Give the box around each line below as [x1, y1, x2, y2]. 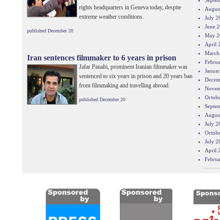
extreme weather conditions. [79, 14, 144, 20]
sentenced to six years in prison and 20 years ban [79, 73, 192, 79]
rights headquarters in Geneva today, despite [79, 4, 181, 10]
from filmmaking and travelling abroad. [79, 82, 170, 88]
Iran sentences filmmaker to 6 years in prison [27, 54, 176, 62]
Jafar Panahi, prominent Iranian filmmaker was [79, 64, 188, 70]
